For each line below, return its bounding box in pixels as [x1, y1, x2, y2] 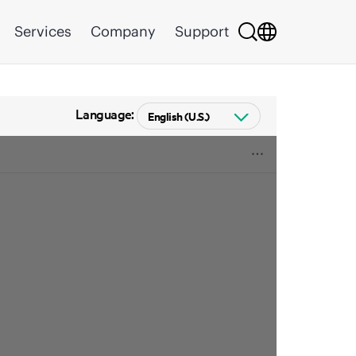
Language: [75, 103, 137, 122]
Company [91, 22, 156, 41]
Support [175, 22, 229, 41]
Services [14, 22, 72, 41]
